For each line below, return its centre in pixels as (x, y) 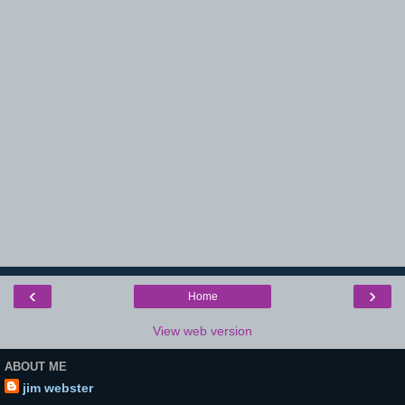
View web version (202, 331)
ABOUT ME (36, 366)
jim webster (58, 388)
